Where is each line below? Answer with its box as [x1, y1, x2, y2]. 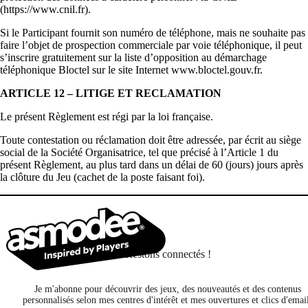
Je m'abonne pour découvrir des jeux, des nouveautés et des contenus [34, 283, 301, 294]
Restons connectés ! [124, 247, 211, 260]
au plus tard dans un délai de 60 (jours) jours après [86, 158, 303, 170]
